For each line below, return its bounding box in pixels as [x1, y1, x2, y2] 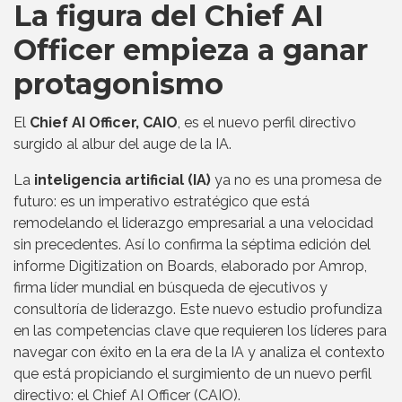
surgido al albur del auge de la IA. [13, 135, 232, 153]
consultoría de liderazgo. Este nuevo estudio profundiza [13, 301, 382, 319]
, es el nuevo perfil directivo [178, 114, 356, 132]
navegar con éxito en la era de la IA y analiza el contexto [13, 344, 385, 362]
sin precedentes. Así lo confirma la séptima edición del [13, 236, 371, 254]
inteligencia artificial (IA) [34, 171, 211, 189]
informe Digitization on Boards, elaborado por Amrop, [13, 258, 367, 275]
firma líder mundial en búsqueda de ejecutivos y [13, 279, 328, 297]
